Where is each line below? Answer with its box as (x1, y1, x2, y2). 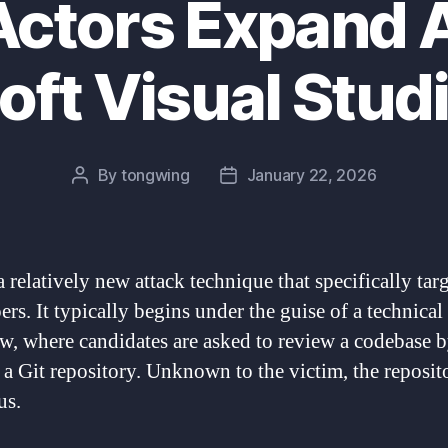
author (78, 190, 127, 211)
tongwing (120, 164, 190, 185)
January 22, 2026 (246, 164, 377, 185)
